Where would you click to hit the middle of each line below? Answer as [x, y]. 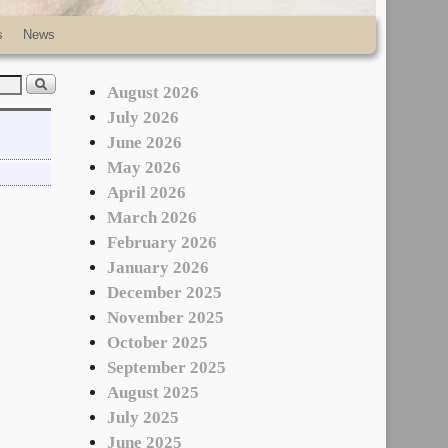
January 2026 [158, 267]
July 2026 [143, 117]
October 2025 [158, 342]
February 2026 [162, 242]
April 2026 [147, 192]
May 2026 [144, 167]
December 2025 [165, 292]
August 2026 [153, 92]
